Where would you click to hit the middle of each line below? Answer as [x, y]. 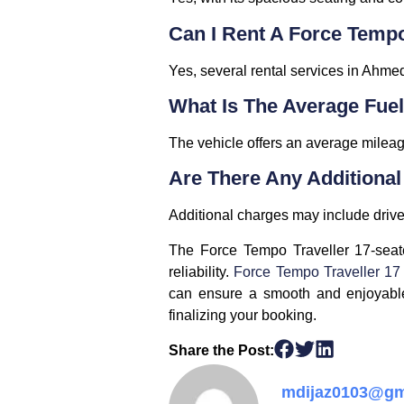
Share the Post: [221, 351]
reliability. [202, 271]
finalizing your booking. [243, 315]
